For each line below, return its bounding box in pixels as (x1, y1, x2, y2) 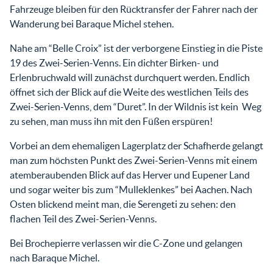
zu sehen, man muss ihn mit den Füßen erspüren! (10, 115, 213, 127)
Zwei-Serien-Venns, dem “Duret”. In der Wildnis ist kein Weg (10, 101, 261, 112)
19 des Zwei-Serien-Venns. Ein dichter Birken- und (10, 57, 219, 68)
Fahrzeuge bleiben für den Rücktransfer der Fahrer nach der (10, 3, 258, 15)
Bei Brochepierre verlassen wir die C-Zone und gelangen (10, 237, 243, 249)
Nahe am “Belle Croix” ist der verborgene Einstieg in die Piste (10, 42, 263, 54)
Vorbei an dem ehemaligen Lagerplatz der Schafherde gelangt (10, 140, 263, 151)
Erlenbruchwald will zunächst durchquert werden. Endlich (10, 71, 250, 83)
